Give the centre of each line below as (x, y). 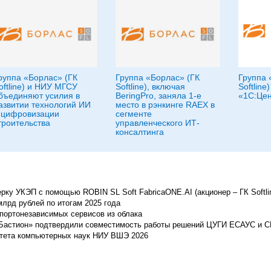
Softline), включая (150, 86)
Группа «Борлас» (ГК (158, 77)
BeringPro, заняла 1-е (158, 95)
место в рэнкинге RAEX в (165, 104)
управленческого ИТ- (158, 122)
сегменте (134, 113)
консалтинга (140, 132)
